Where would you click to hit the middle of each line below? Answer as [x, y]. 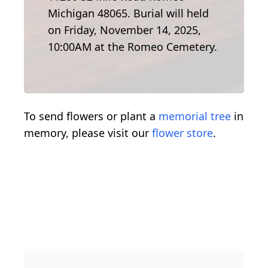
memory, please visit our [88, 133]
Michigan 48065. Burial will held [128, 13]
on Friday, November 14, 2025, [124, 30]
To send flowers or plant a [91, 116]
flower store [182, 133]
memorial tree [195, 116]
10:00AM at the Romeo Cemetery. [133, 47]
